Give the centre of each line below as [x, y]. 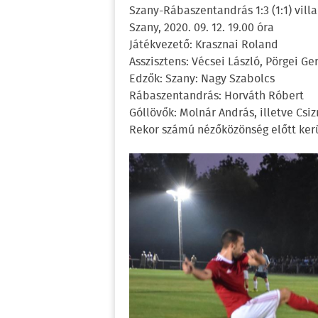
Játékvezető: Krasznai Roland [204, 45]
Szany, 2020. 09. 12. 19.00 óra [202, 28]
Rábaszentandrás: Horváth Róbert [216, 96]
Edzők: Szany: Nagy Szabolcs [202, 79]
